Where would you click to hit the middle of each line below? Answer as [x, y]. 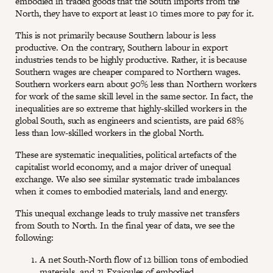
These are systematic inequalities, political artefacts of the [126, 154]
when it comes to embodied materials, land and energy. [123, 191]
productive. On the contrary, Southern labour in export [122, 47]
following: [35, 237]
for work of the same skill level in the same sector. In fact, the [134, 96]
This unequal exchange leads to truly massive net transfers [128, 213]
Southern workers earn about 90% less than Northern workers [136, 83]
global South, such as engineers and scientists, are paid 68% [129, 120]
